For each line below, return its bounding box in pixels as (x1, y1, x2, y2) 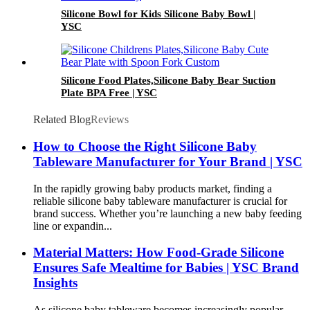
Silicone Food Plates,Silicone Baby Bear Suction (61, 75, 275, 86)
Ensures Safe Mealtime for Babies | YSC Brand (33, 260, 299, 275)
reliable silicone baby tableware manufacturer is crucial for (33, 194, 287, 207)
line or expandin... (33, 219, 112, 232)
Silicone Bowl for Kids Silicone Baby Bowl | (61, 8, 255, 20)
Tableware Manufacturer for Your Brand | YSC (33, 154, 302, 169)
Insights (33, 275, 77, 291)
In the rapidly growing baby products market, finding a (33, 182, 272, 194)
